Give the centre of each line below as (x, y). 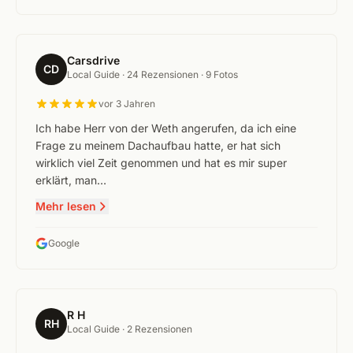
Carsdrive (93, 60)
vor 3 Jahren (127, 104)
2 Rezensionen (160, 329)
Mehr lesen (66, 206)
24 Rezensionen (164, 74)
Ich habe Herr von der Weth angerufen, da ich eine (166, 128)
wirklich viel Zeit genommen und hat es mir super (161, 163)
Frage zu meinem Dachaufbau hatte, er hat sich (158, 145)
